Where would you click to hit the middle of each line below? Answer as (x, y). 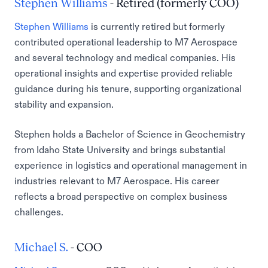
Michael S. (41, 247)
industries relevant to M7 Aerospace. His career (117, 181)
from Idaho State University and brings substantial (120, 150)
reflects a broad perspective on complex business (121, 196)
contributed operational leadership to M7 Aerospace (126, 42)
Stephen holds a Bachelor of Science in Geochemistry (130, 134)
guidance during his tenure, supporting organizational (128, 89)
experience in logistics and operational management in (131, 165)
